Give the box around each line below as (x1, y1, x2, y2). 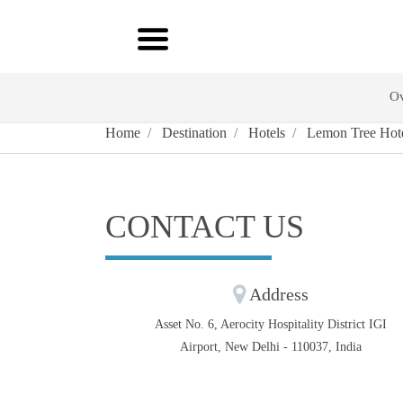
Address (246, 284, 309, 304)
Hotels (245, 125, 285, 140)
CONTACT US (105, 209, 304, 245)
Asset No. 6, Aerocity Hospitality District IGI (155, 318, 388, 331)
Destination (158, 125, 227, 140)
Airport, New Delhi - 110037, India (180, 340, 363, 354)
